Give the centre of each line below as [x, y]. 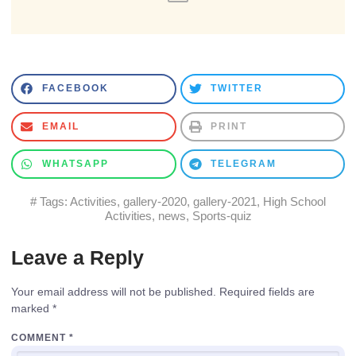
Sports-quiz [222, 216]
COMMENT [40, 338]
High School [294, 202]
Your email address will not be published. [114, 292]
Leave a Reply [77, 258]
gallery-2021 [225, 202]
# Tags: [50, 202]
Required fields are [267, 292]
